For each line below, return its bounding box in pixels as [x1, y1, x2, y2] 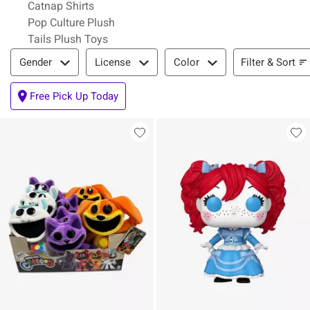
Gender [19, 56, 52, 69]
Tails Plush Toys [28, 33, 108, 46]
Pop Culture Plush [28, 16, 115, 29]
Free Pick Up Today [30, 90, 118, 102]
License [95, 56, 131, 69]
